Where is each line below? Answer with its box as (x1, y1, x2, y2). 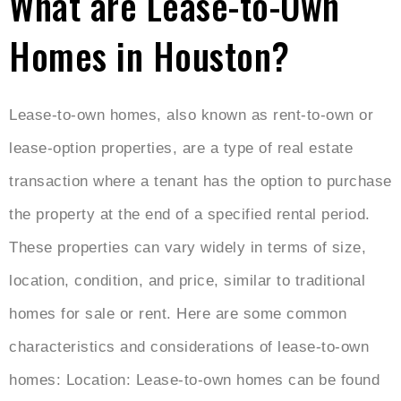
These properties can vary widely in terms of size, (9, 239, 366, 257)
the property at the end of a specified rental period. (9, 206, 371, 224)
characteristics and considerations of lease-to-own (9, 338, 369, 356)
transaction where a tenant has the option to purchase (9, 173, 392, 191)
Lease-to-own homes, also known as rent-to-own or (9, 107, 373, 124)
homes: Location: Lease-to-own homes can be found (9, 371, 380, 389)
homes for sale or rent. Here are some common (9, 305, 346, 323)
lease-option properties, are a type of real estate (9, 140, 353, 158)
